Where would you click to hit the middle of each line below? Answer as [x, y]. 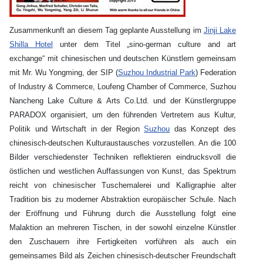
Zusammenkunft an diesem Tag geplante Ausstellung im [107, 31]
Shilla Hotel [31, 45]
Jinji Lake [220, 31]
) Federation [216, 73]
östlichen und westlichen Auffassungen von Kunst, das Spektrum [123, 171]
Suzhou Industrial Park [156, 73]
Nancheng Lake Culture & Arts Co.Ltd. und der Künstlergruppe [123, 101]
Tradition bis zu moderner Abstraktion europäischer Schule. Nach [123, 200]
